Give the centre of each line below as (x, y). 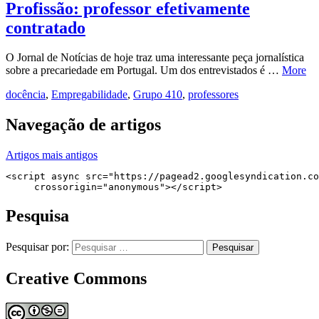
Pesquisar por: (37, 247)
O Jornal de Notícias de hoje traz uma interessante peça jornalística (155, 58)
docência (26, 95)
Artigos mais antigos (52, 155)
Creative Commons (76, 278)
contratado (46, 27)
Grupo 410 (158, 95)
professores (213, 95)
